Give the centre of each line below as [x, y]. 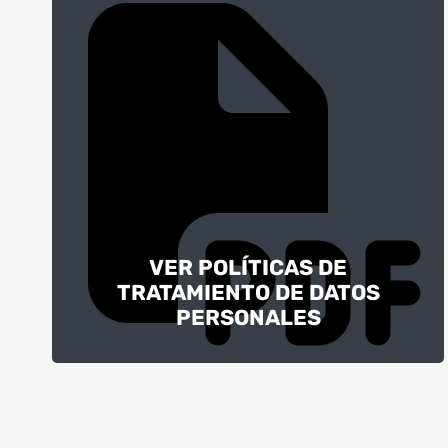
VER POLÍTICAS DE [248, 267]
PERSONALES [248, 317]
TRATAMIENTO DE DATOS [248, 292]
